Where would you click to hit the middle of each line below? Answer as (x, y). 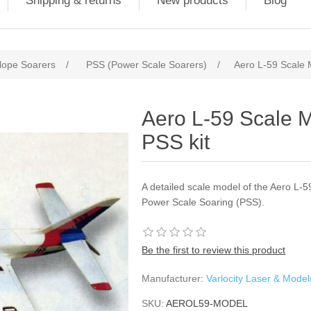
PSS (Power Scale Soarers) (146, 65)
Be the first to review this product (214, 250)
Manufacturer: (173, 278)
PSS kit (176, 142)
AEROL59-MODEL (207, 303)
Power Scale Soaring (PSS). (203, 202)
